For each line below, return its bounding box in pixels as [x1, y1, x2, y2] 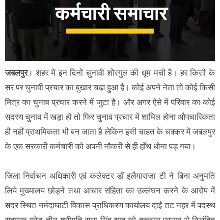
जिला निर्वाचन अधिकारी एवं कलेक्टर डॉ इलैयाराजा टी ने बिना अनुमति [5, 170, 215, 181]
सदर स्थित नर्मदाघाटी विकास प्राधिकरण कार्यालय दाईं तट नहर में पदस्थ [5, 200, 215, 210]
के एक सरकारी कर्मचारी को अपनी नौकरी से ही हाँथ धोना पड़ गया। [5, 141, 196, 151]
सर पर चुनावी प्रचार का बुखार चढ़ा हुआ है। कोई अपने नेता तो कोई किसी [5, 82, 215, 92]
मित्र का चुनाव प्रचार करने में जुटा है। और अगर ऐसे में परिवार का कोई [5, 97, 215, 107]
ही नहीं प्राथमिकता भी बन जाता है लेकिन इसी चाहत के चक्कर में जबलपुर [5, 126, 215, 137]
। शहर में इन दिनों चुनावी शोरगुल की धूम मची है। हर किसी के [27, 67, 215, 78]
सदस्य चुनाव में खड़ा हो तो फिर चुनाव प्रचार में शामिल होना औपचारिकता [5, 111, 215, 122]
